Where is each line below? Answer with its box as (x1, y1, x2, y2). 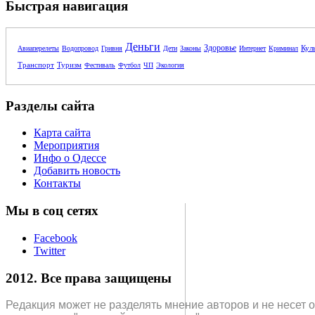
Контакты (34, 177, 81, 190)
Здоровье (204, 42, 236, 53)
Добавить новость (34, 165, 120, 177)
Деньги (125, 40, 160, 53)
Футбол (118, 60, 141, 69)
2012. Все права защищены (6, 270, 172, 285)
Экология (156, 60, 184, 69)
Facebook (34, 231, 77, 244)
